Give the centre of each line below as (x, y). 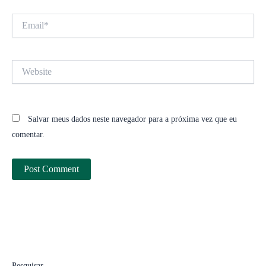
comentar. (28, 134)
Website (24, 65)
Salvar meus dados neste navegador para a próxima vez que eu (132, 119)
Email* (23, 18)
